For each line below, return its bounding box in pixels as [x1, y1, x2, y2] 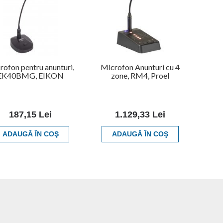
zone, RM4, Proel [111, 70, 169, 80]
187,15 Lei [9, 109, 52, 119]
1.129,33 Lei [115, 109, 166, 119]
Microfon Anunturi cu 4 [101, 62, 180, 72]
